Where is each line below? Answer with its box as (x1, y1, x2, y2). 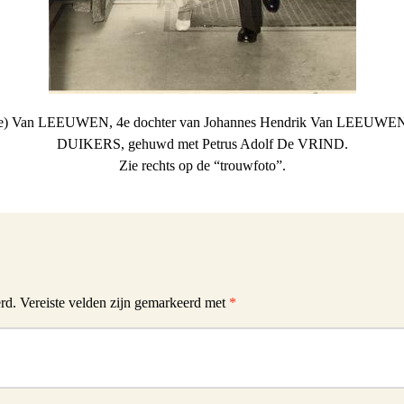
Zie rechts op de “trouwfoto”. (118, 158, 286, 173)
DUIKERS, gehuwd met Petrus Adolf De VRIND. (56, 136, 348, 151)
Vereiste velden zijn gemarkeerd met (20, 295, 229, 310)
